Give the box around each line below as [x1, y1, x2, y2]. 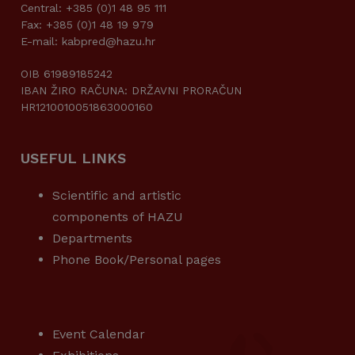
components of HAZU [52, 209, 183, 225]
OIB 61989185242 [21, 67, 113, 81]
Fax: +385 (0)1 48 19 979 [21, 18, 154, 32]
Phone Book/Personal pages [52, 252, 221, 268]
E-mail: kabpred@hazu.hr [21, 35, 155, 48]
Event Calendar [52, 326, 145, 342]
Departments [52, 231, 132, 246]
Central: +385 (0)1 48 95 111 [21, 2, 166, 15]
